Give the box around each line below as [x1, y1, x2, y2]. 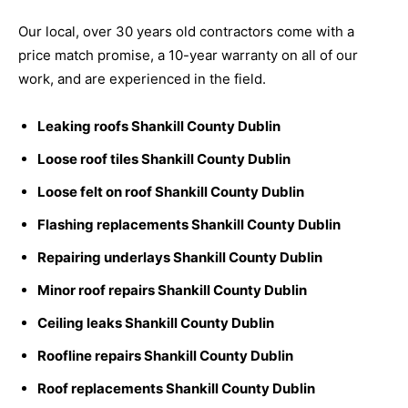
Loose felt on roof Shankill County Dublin [37, 183, 304, 201]
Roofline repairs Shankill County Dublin [37, 347, 293, 365]
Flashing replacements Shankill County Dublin [37, 216, 341, 234]
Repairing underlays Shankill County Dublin [37, 249, 322, 267]
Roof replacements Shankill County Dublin [37, 380, 315, 398]
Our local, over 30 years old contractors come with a [18, 23, 354, 41]
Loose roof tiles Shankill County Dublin [37, 150, 291, 168]
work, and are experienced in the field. [18, 70, 266, 88]
